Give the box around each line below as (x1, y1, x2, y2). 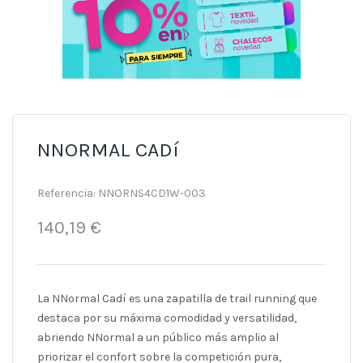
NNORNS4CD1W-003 (96, 186, 206, 201)
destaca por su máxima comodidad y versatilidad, (37, 311, 297, 326)
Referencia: (37, 186, 96, 201)
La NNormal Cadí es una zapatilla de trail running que (37, 292, 317, 306)
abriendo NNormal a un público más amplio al (37, 331, 279, 345)
